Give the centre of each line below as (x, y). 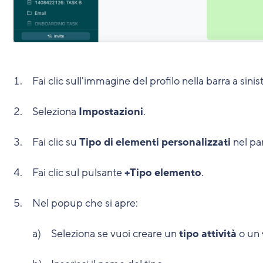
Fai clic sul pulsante (78, 172)
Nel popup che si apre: (85, 203)
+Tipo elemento (163, 172)
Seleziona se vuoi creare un (115, 233)
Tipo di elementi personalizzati (155, 142)
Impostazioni (111, 111)
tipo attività (208, 233)
